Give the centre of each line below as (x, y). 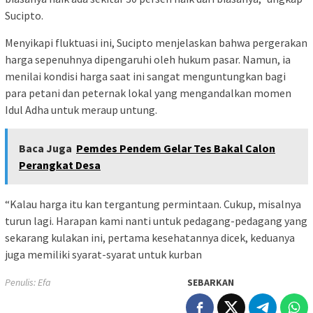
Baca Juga (45, 148)
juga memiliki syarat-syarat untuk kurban (103, 254)
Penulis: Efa (28, 282)
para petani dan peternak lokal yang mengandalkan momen (148, 93)
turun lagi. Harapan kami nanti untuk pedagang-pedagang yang (156, 220)
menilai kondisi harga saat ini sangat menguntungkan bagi (145, 76)
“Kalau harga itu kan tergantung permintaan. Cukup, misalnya (153, 204)
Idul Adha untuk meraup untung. (81, 109)
